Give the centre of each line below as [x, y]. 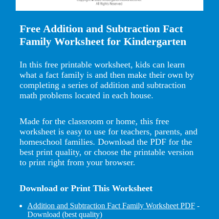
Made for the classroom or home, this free [94, 121]
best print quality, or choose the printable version [107, 152]
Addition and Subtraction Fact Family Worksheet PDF [111, 205]
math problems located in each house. [87, 95]
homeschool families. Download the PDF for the [106, 142]
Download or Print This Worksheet [86, 188]
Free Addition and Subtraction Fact [101, 29]
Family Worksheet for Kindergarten [103, 41]
